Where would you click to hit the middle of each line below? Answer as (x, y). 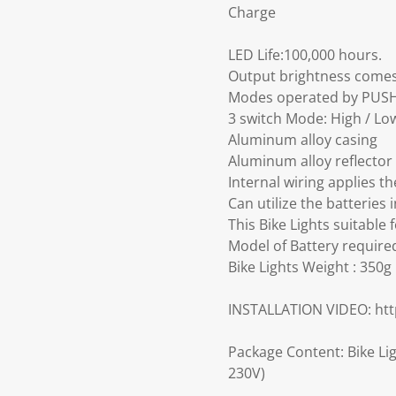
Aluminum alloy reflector (310, 161)
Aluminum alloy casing (303, 140)
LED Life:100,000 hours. (305, 55)
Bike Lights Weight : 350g (310, 267)
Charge (252, 13)
